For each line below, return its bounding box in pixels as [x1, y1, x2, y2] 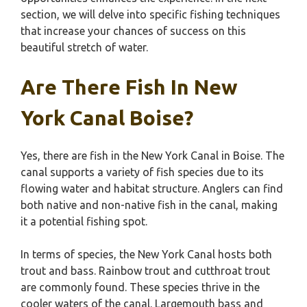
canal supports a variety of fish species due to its [21, 166, 264, 178]
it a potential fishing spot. [21, 215, 147, 228]
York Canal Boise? [21, 106, 193, 130]
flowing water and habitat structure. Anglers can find [21, 182, 283, 195]
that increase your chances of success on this [21, 25, 246, 37]
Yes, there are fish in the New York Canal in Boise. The [21, 149, 284, 162]
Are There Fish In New [21, 75, 238, 99]
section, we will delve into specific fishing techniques [21, 8, 280, 21]
